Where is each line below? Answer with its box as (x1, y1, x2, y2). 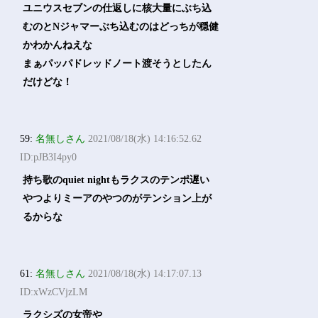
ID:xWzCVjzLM (20, 287, 88, 297)
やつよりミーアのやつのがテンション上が (23, 193, 212, 204)
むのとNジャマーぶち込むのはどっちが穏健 (23, 21, 219, 32)
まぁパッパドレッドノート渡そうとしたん (23, 58, 212, 69)
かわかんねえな (23, 40, 93, 50)
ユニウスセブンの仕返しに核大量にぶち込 (23, 3, 212, 13)
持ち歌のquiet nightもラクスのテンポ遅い (23, 175, 210, 185)
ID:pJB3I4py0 (20, 152, 77, 163)
